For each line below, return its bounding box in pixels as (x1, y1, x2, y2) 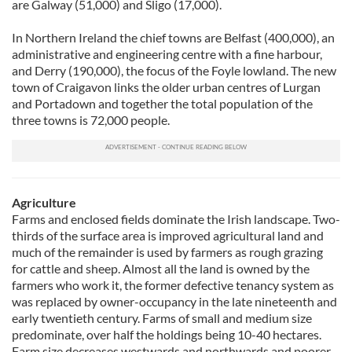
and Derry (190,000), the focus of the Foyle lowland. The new (12, 63, 336, 78)
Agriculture (12, 195, 76, 210)
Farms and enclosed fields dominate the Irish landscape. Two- (12, 211, 340, 226)
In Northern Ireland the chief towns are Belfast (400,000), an (12, 30, 335, 45)
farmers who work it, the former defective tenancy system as (12, 277, 334, 292)
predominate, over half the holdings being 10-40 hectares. (12, 327, 321, 342)
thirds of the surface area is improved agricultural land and (12, 228, 324, 243)
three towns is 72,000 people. (12, 112, 170, 127)
